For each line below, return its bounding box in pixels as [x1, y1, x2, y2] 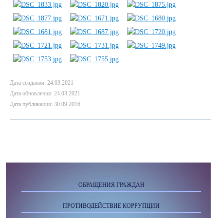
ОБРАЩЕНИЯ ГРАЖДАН [78, 182, 145, 188]
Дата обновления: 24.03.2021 [10, 90, 80, 97]
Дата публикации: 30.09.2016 [10, 101, 80, 108]
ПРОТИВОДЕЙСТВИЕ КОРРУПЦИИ [63, 202, 160, 209]
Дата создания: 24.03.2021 [10, 79, 73, 86]
